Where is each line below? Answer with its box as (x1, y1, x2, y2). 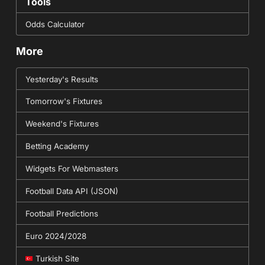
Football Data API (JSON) (25, 186, 118, 196)
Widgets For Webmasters (25, 163, 118, 173)
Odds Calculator (25, 19, 85, 29)
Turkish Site (35, 253, 79, 263)
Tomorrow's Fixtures (25, 96, 102, 106)
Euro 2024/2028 (25, 231, 86, 241)
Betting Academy (25, 141, 89, 151)
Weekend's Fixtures (25, 118, 99, 128)
